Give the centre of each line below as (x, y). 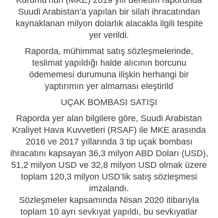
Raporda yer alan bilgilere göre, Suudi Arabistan (109, 118)
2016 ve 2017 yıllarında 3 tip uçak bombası (109, 141)
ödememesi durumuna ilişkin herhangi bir (109, 74)
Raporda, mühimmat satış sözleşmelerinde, (109, 51)
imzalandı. (109, 188)
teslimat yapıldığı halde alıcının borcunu (109, 63)
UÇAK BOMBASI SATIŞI (109, 102)
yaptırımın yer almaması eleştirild (109, 86)
